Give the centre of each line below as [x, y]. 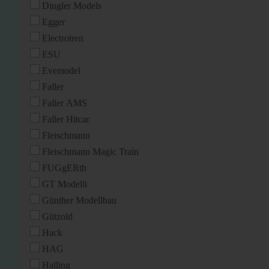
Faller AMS [65, 103]
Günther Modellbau [79, 200]
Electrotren [63, 38]
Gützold [57, 216]
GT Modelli [65, 184]
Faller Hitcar [66, 119]
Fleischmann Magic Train [90, 152]
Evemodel [61, 71]
